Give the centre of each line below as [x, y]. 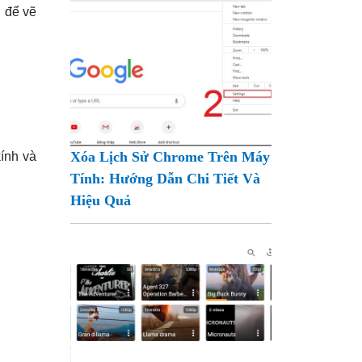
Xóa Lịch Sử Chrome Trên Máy [170, 156]
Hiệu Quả [101, 200]
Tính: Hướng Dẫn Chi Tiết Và [166, 178]
